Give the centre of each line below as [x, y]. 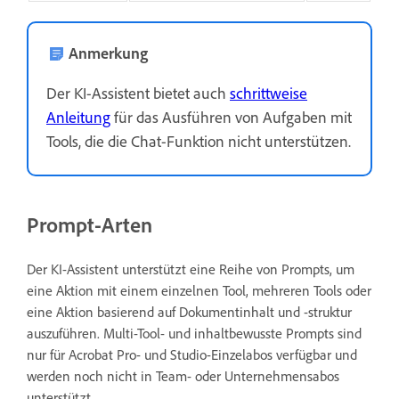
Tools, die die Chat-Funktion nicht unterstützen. [199, 140]
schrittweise [269, 92]
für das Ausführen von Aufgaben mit [231, 116]
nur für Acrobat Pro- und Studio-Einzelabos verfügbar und [192, 354]
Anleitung [78, 116]
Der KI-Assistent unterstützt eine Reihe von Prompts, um [191, 269]
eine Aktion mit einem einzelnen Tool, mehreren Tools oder [199, 290]
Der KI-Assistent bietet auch [138, 92]
